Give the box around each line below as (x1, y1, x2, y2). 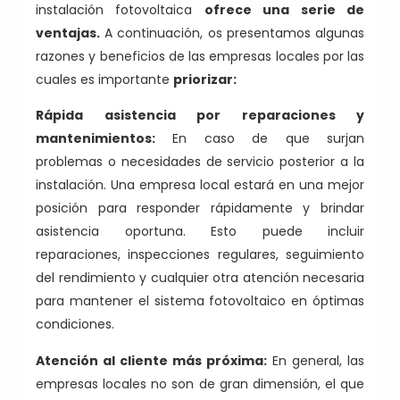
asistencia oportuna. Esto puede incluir (36, 222, 364, 241)
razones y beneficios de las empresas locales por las (36, 46, 364, 65)
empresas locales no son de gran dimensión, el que (36, 374, 364, 393)
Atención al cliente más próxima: (36, 351, 267, 370)
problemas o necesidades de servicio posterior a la (36, 153, 364, 171)
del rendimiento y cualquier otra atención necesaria (36, 269, 364, 287)
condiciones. (36, 315, 114, 334)
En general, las (267, 351, 364, 370)
